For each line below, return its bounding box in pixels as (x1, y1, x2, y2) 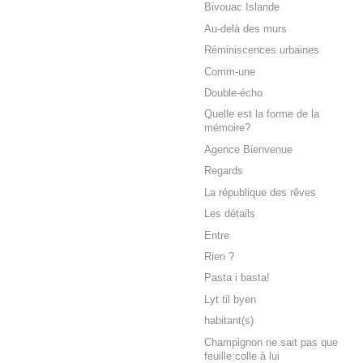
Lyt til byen (204, 293, 256, 305)
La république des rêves (204, 186, 316, 199)
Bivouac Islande (204, 2, 280, 14)
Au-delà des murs (204, 23, 287, 35)
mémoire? (204, 122, 250, 135)
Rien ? (204, 251, 234, 263)
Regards (204, 165, 243, 177)
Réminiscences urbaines (204, 45, 319, 57)
